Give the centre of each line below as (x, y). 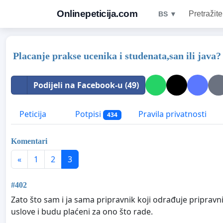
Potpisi (88, 114)
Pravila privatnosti (172, 114)
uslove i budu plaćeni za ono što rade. (82, 211)
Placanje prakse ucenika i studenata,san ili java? (117, 56)
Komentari (29, 141)
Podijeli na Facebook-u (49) (86, 85)
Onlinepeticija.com (97, 14)
